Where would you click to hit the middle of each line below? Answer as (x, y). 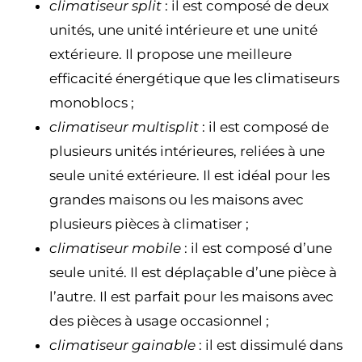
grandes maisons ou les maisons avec (177, 199)
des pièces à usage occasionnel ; (159, 320)
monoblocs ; (92, 102)
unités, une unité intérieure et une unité (183, 29)
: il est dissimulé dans (269, 345)
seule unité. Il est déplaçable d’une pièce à (193, 272)
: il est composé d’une (257, 248)
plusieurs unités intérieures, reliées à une (187, 151)
